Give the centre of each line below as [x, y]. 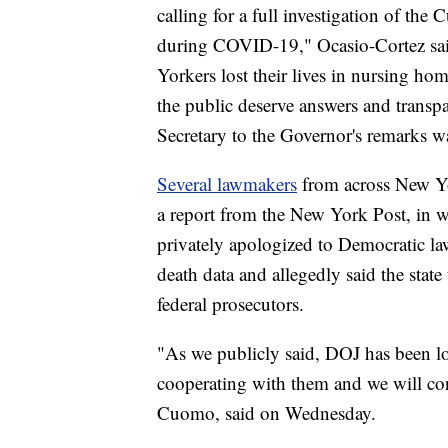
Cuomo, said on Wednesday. [266, 413]
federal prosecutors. [230, 304]
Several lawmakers [227, 184]
